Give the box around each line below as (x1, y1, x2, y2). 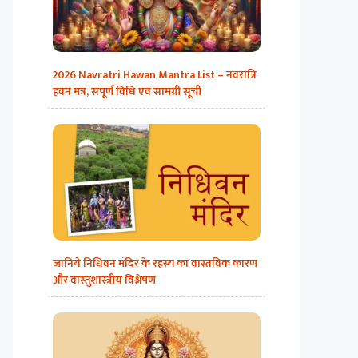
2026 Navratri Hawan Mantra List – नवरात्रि (53, 66, 257, 85)
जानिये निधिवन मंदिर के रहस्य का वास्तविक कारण (53, 254, 257, 272)
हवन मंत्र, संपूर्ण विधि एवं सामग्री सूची (53, 82, 201, 101)
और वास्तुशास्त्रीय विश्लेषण (53, 271, 156, 289)
